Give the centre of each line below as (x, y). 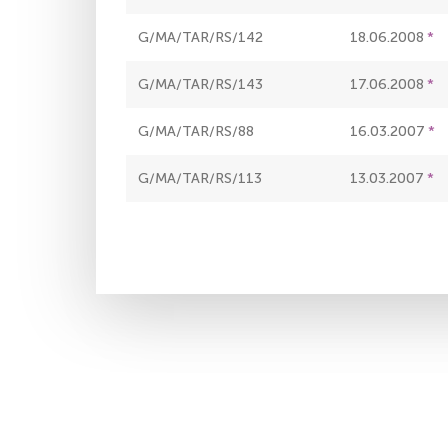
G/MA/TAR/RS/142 (200, 38)
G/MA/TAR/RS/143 (200, 85)
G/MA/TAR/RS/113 (200, 179)
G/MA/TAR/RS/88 (196, 132)
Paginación (171, 227)
